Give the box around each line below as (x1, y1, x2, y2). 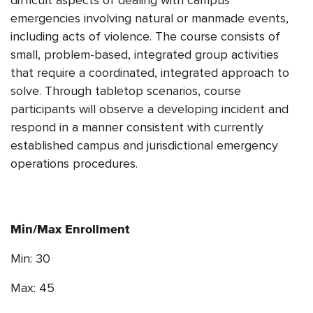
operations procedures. (10, 154, 138, 172)
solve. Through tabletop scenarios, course (10, 81, 241, 99)
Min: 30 (10, 249, 50, 267)
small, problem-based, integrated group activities (10, 45, 279, 63)
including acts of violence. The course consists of (10, 27, 280, 45)
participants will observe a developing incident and (10, 99, 289, 117)
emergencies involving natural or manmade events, (10, 8, 289, 27)
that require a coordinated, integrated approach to (10, 63, 289, 81)
